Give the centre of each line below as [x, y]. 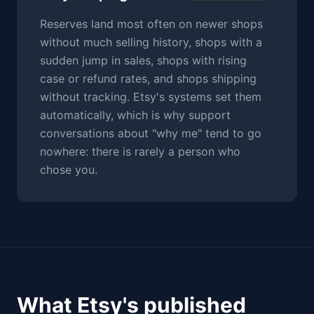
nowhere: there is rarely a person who [140, 151]
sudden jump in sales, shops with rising [143, 60]
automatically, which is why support [135, 115]
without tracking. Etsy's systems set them [151, 97]
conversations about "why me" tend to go [151, 133]
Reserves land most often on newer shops [151, 24]
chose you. [69, 170]
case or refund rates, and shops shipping [148, 78]
